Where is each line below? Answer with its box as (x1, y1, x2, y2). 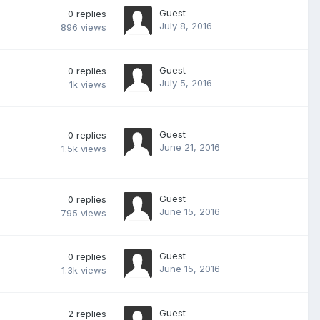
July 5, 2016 (159, 76, 212, 89)
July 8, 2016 (159, 19, 212, 31)
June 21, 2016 (159, 141, 220, 153)
